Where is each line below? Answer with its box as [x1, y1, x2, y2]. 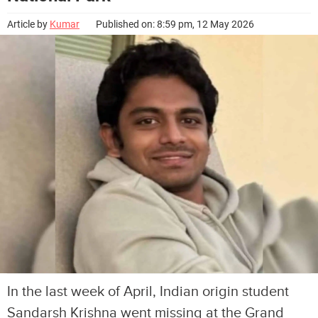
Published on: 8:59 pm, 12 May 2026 [96, 18, 254, 30]
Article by [7, 18, 50, 30]
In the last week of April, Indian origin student [7, 283, 289, 300]
